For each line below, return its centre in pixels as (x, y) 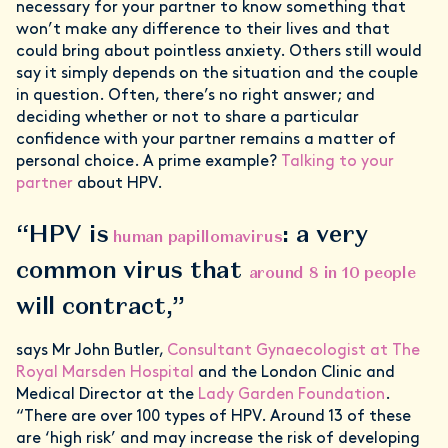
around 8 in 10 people (332, 272)
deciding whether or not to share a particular (187, 118)
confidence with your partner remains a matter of (206, 140)
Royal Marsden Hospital (105, 373)
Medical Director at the (107, 395)
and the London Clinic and (294, 373)
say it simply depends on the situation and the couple (217, 74)
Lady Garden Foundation (291, 395)
